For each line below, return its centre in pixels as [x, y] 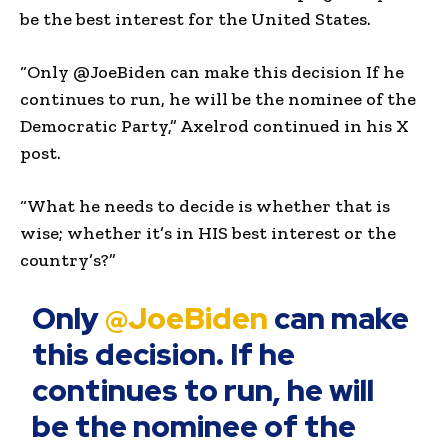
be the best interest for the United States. [195, 18]
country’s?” [68, 259]
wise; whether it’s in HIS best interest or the [208, 232]
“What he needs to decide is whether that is [205, 205]
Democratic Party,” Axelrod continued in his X [214, 125]
